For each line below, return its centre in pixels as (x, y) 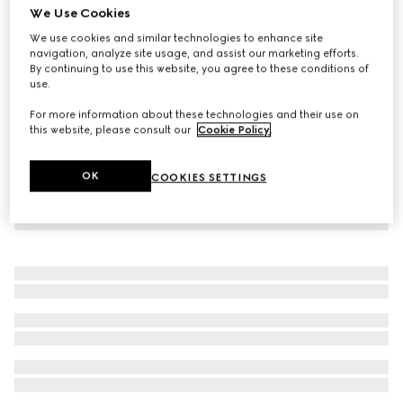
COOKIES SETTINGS (209, 177)
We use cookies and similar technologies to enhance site (177, 37)
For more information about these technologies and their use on (195, 114)
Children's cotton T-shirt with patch (128, 25)
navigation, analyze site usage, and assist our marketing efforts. (195, 53)
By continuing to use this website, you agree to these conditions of (200, 68)
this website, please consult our (112, 129)
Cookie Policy (234, 129)
